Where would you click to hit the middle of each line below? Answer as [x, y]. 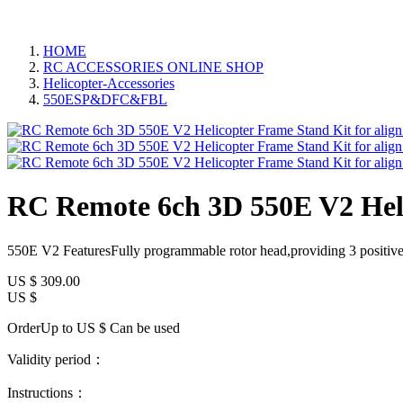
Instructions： [47, 392]
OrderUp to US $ [57, 327]
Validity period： [56, 359]
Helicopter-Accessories [109, 83]
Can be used [143, 327]
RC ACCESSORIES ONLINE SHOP [153, 67]
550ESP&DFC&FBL [105, 99]
